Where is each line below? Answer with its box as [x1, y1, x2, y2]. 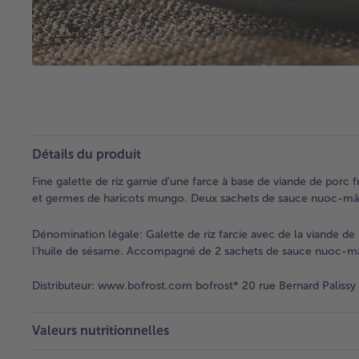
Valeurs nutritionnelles [32, 322, 169, 338]
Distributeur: [32, 278, 95, 292]
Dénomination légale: [32, 227, 143, 241]
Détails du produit [32, 146, 141, 162]
